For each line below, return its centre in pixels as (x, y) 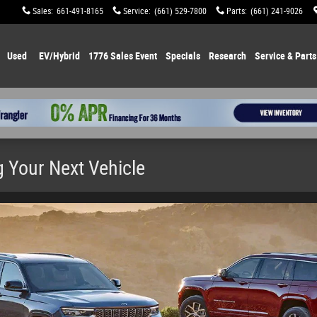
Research (227, 56)
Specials (183, 56)
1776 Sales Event (122, 56)
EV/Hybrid (59, 56)
